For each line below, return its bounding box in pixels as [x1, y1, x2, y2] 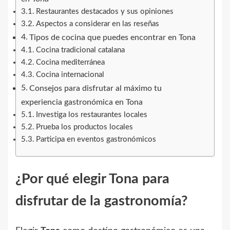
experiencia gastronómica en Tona [21, 98, 143, 106]
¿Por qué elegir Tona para [15, 172, 169, 186]
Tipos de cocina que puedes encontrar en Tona [29, 33, 196, 42]
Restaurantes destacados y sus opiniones [35, 7, 174, 15]
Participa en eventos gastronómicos [35, 135, 156, 143]
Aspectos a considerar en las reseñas [35, 20, 159, 28]
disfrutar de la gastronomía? [15, 194, 187, 208]
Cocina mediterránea [35, 58, 105, 66]
